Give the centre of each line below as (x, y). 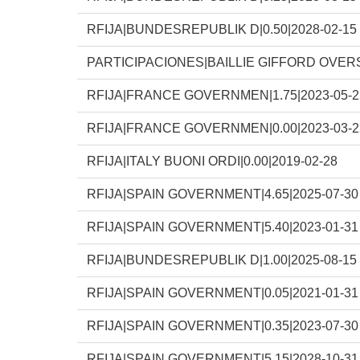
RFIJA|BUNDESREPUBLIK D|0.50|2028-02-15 (222, 29)
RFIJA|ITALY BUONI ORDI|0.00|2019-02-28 (212, 161)
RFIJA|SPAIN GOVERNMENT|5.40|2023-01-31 (223, 227)
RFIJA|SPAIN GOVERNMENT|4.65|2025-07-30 (223, 194)
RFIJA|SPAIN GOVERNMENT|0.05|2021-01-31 (223, 292)
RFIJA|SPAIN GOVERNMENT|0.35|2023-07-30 (223, 325)
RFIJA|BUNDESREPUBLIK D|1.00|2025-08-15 (222, 260)
